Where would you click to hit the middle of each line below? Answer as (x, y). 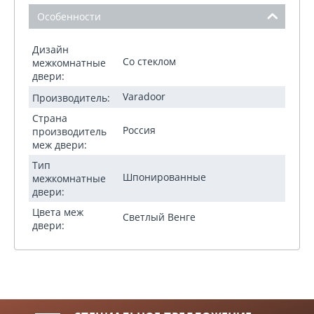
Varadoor (144, 96)
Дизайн (50, 49)
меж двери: (60, 144)
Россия (139, 130)
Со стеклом (149, 61)
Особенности (69, 16)
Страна (50, 118)
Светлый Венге (159, 217)
